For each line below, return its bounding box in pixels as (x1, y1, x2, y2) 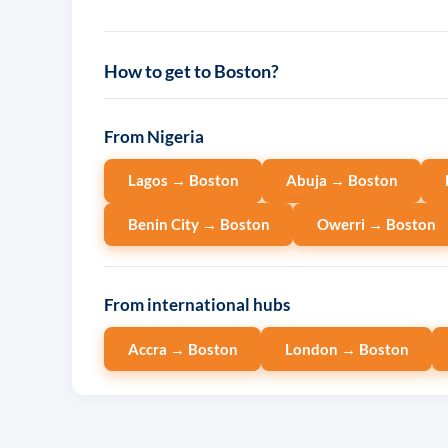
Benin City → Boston (127, 214, 270, 233)
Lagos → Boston (127, 171, 239, 190)
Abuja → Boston (285, 171, 398, 190)
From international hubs (104, 294, 290, 316)
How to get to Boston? (104, 59, 279, 82)
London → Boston (284, 339, 409, 358)
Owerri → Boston (316, 214, 436, 233)
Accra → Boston (127, 339, 238, 358)
